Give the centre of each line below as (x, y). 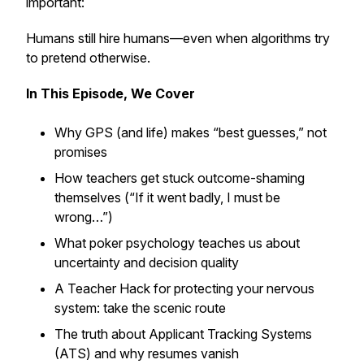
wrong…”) (85, 217)
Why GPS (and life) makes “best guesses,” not (191, 132)
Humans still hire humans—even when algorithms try (178, 38)
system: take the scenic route (142, 308)
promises (82, 152)
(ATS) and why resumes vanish (148, 353)
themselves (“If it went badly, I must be (167, 197)
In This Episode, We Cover (110, 93)
